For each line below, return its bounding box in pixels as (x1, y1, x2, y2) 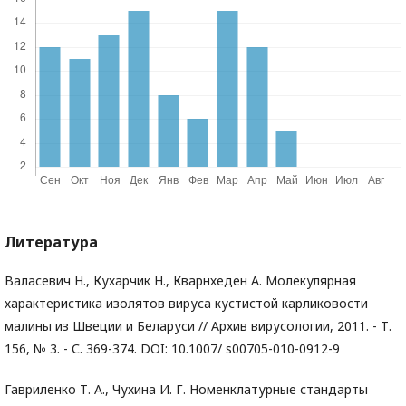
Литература (5, 232, 98, 252)
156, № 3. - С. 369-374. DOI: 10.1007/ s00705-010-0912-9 (5, 340, 340, 357)
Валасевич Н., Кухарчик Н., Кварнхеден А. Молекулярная (5, 272, 356, 289)
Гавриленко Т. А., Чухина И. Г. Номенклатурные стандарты (5, 381, 368, 398)
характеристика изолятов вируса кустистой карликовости (5, 295, 368, 312)
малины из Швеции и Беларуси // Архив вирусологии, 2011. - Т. (5, 317, 391, 334)
